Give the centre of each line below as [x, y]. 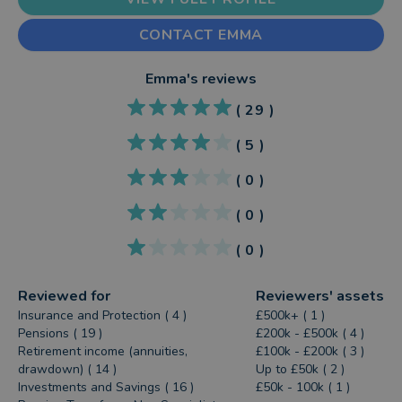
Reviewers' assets [319, 296]
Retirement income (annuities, [103, 351]
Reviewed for [65, 296]
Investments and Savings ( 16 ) [106, 387]
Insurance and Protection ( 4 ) [103, 315]
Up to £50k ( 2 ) [300, 369]
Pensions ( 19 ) [61, 333]
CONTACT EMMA [201, 35]
